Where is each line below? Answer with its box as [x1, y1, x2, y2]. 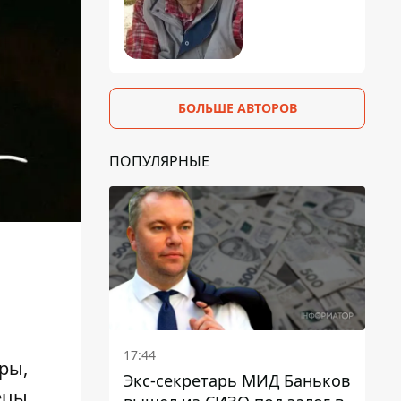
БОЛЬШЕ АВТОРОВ [177, 98, 297, 116]
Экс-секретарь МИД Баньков [124, 369, 350, 391]
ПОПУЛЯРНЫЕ [109, 150, 209, 171]
